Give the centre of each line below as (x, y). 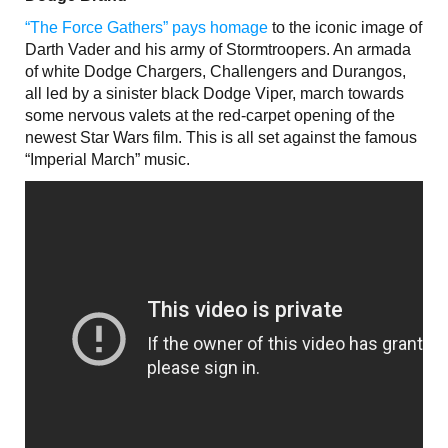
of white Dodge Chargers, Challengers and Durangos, (215, 71)
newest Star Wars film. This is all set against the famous (221, 137)
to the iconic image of (345, 27)
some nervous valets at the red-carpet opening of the (210, 115)
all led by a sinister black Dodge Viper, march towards (214, 93)
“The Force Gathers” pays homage (146, 27)
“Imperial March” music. (107, 159)
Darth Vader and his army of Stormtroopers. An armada (218, 49)
